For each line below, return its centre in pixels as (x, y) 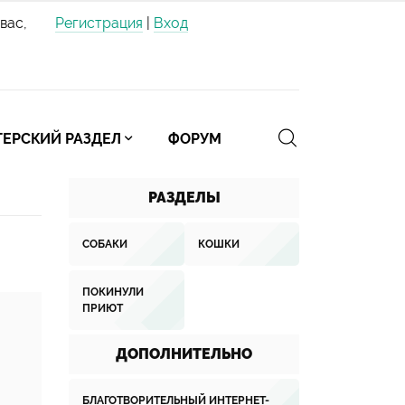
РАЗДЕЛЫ (184, 198)
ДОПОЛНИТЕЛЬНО (184, 354)
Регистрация (99, 23)
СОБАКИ (105, 244)
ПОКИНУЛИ (113, 292)
